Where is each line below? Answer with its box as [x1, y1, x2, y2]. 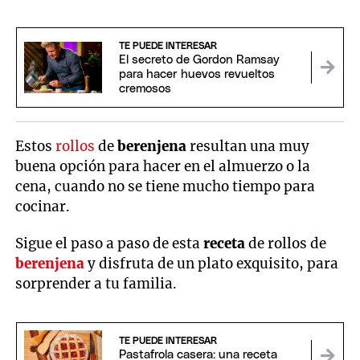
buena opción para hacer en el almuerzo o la [15, 157, 311, 175]
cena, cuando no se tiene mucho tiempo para [15, 177, 316, 195]
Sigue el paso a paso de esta [15, 235, 201, 253]
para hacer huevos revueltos [118, 68, 275, 81]
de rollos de [245, 235, 327, 253]
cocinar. [15, 197, 71, 215]
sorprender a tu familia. [15, 275, 178, 293]
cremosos [118, 83, 171, 96]
